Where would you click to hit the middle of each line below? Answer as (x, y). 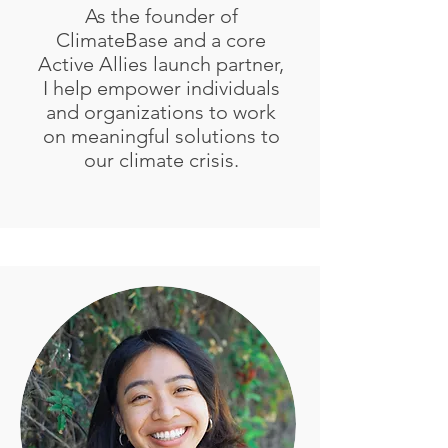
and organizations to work (161, 112)
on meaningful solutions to (161, 136)
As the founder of (161, 16)
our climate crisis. (161, 160)
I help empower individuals (161, 88)
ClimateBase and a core (161, 40)
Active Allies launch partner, (161, 64)
